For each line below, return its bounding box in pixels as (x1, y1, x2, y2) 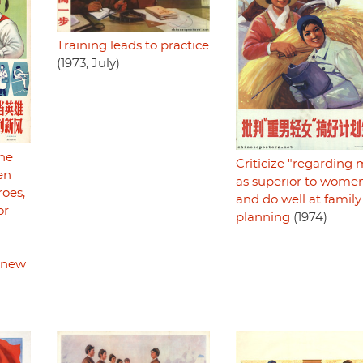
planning (235, 211, 290, 224)
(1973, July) (56, 57, 120, 70)
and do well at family (235, 194, 361, 207)
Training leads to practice (56, 39, 209, 52)
